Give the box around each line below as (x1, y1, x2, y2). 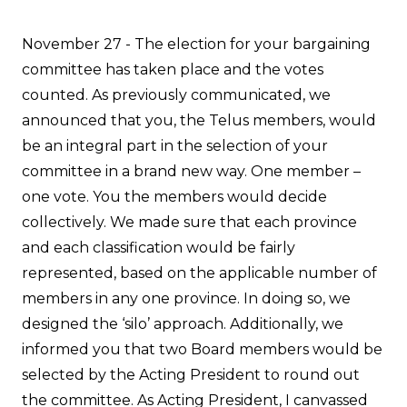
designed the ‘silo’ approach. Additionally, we (22, 314, 343, 333)
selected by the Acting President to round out (22, 365, 360, 383)
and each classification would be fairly (22, 238, 295, 256)
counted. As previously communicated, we (22, 85, 331, 104)
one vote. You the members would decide (22, 187, 327, 205)
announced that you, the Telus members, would (22, 111, 376, 129)
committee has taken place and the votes (22, 60, 323, 78)
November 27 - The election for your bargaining (22, 35, 371, 53)
